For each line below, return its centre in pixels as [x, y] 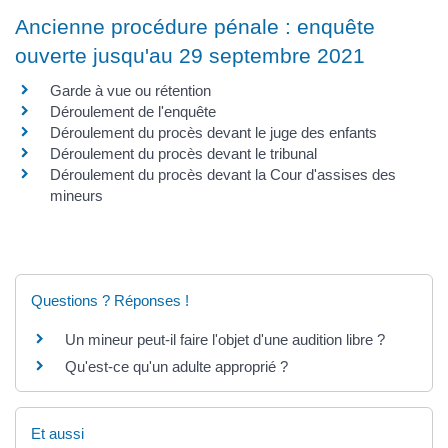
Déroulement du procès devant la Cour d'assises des [223, 175]
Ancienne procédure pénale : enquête [195, 27]
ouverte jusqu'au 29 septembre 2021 [190, 56]
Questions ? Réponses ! [110, 300]
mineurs [76, 196]
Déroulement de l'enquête [133, 112]
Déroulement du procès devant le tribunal [183, 154]
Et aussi [57, 433]
